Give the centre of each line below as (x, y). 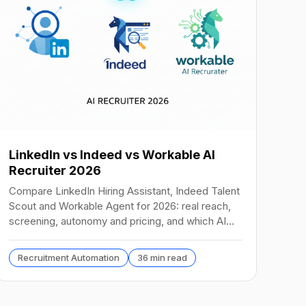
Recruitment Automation (69, 257)
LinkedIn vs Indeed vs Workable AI (112, 154)
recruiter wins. (42, 236)
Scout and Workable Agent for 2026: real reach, (120, 206)
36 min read (162, 257)
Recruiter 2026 (55, 170)
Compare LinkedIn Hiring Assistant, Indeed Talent (124, 191)
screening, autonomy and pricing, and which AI (117, 221)
